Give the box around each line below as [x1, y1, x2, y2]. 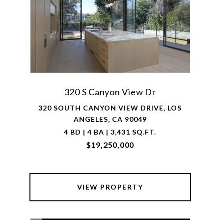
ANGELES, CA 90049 [73, 115, 147, 123]
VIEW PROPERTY [77, 183, 143, 191]
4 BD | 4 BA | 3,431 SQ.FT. [64, 128, 156, 136]
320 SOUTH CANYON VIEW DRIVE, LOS [38, 104, 182, 112]
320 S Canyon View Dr [64, 86, 156, 97]
